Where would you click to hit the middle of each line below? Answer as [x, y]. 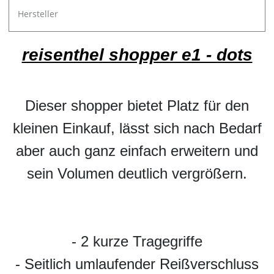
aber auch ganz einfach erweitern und [137, 151]
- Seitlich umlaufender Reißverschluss [137, 264]
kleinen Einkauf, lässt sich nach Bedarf [137, 128]
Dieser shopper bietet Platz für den [137, 106]
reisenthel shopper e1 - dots [137, 55]
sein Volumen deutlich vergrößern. [137, 174]
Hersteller [38, 13]
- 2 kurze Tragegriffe [137, 242]
